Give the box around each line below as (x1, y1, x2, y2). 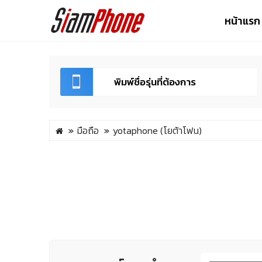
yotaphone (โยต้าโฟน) (113, 123, 202, 137)
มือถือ (77, 123, 99, 137)
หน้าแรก (225, 12, 261, 29)
